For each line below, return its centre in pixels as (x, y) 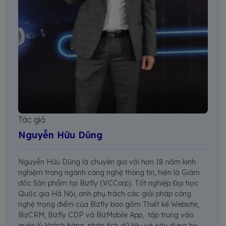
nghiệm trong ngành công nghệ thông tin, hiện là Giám (109, 172)
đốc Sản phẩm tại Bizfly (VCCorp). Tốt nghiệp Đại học (108, 183)
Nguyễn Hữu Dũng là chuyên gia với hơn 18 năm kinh (107, 162)
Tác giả (32, 119)
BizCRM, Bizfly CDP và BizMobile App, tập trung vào (106, 215)
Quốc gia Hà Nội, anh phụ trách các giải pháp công (105, 193)
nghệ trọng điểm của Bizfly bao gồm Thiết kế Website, (108, 204)
